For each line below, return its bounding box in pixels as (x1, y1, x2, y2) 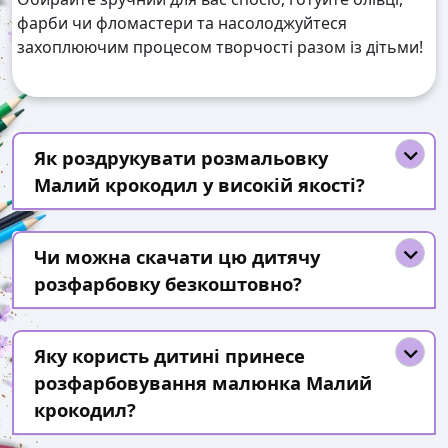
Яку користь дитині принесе (34, 343, 305, 369)
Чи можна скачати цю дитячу (34, 244, 320, 270)
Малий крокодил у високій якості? (34, 172, 365, 198)
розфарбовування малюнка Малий (34, 370, 372, 396)
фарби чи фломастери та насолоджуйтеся (17, 12, 347, 35)
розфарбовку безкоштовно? (34, 271, 302, 297)
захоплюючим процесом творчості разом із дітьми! (17, 36, 423, 59)
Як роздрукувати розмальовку (34, 145, 328, 171)
